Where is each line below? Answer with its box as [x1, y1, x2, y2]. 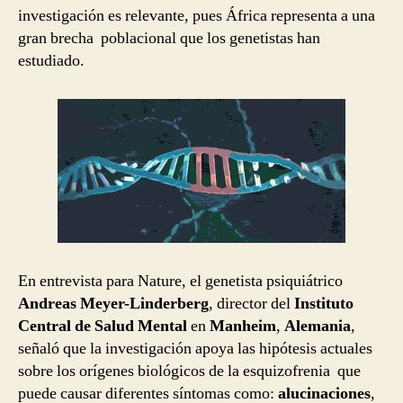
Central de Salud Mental [18, 316, 191, 337]
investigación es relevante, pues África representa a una [18, 5, 375, 27]
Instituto [294, 293, 354, 315]
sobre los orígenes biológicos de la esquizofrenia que [18, 361, 361, 382]
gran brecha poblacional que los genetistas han [18, 28, 320, 49]
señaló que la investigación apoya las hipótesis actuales [18, 338, 372, 360]
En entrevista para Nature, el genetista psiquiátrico [18, 271, 343, 292]
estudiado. [18, 50, 85, 72]
